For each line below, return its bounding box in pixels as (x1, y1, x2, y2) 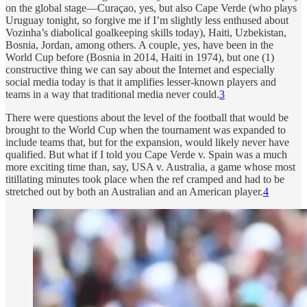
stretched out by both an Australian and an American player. (5, 185, 263, 197)
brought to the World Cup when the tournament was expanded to (5, 123, 286, 136)
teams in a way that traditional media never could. (5, 88, 219, 100)
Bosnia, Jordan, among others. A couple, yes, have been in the (5, 38, 273, 51)
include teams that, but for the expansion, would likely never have (5, 136, 289, 148)
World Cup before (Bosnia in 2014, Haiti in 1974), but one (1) (5, 51, 274, 63)
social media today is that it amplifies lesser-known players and (5, 75, 276, 88)
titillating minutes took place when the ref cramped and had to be (5, 173, 284, 185)
